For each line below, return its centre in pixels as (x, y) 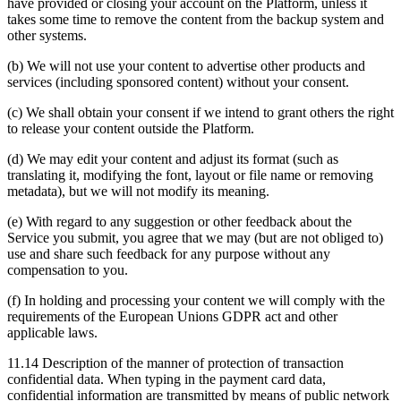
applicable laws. (52, 333)
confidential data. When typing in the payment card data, (166, 380)
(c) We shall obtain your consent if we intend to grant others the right (200, 113)
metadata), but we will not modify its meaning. (138, 192)
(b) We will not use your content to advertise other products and (186, 66)
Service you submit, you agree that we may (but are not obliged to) (195, 238)
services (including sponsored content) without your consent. (178, 82)
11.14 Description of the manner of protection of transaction (175, 363)
